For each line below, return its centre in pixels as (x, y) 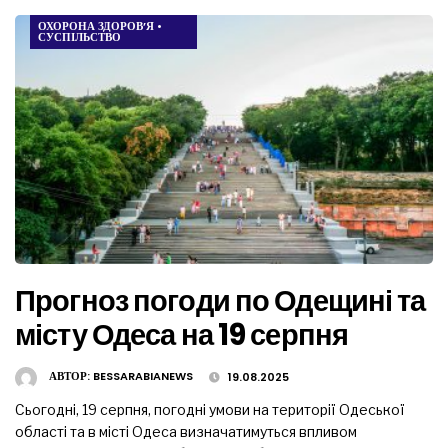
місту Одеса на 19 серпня (182, 335)
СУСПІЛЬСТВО (79, 36)
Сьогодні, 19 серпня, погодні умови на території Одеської (210, 410)
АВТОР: (71, 376)
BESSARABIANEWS (143, 376)
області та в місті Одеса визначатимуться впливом (186, 432)
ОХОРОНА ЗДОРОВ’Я (96, 25)
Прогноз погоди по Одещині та (220, 301)
